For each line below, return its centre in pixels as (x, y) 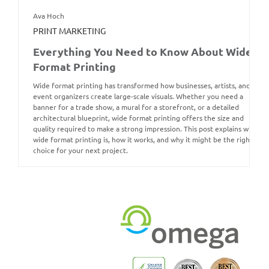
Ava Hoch (49, 16)
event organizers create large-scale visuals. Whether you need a (138, 96)
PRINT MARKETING (69, 31)
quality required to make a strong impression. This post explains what (146, 129)
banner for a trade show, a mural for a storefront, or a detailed (136, 107)
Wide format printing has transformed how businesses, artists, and (142, 86)
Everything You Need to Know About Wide (143, 51)
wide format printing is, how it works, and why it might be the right (143, 140)
